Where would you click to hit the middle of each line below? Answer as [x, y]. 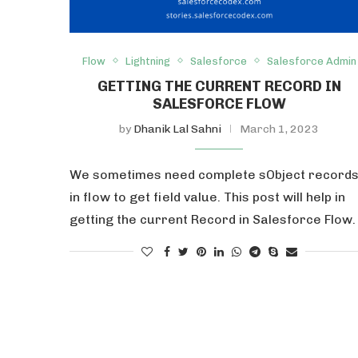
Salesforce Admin [311, 61]
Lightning [147, 61]
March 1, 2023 [280, 129]
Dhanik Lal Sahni [178, 129]
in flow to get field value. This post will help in [207, 197]
